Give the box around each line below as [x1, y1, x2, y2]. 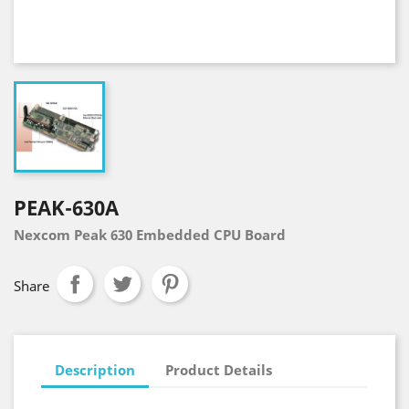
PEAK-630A [14, 194, 119, 221]
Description [55, 360, 135, 379]
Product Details [165, 360, 273, 379]
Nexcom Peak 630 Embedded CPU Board [14, 225, 289, 244]
